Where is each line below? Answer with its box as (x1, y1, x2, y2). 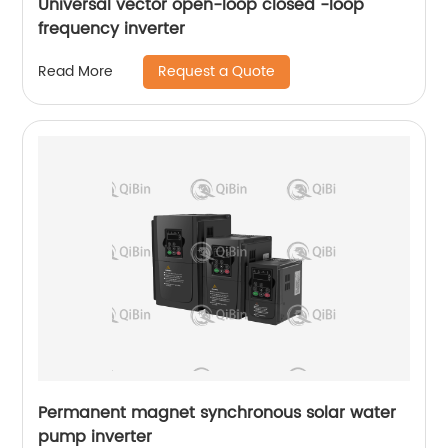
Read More (38, 60, 114, 84)
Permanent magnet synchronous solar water (38, 399, 397, 426)
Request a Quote (158, 59, 276, 83)
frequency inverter (38, 15, 186, 42)
